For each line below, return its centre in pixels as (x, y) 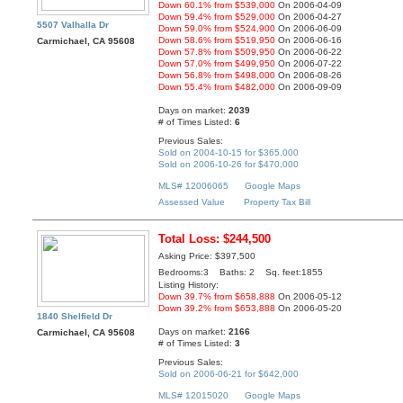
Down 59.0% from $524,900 (217, 29)
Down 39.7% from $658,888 (217, 297)
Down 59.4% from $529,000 (217, 17)
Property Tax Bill (278, 202)
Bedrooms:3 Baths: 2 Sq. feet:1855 (241, 273)
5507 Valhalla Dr (73, 25)
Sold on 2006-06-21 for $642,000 (229, 373)
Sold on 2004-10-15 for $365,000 (229, 152)
